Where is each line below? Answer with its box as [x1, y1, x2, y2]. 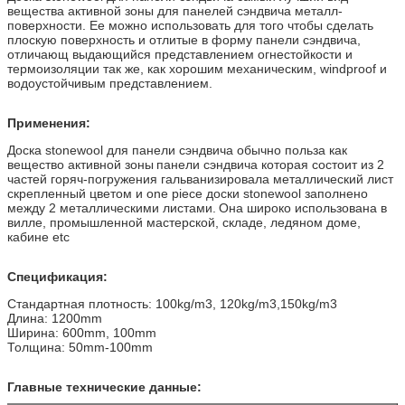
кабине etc [7, 229, 70, 244]
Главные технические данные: [7, 379, 202, 394]
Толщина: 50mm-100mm [7, 339, 153, 354]
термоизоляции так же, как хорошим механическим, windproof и [7, 61, 387, 76]
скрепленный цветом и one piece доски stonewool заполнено [7, 185, 368, 201]
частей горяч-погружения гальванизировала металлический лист [7, 171, 393, 186]
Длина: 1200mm [7, 310, 102, 325]
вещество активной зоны [7, 156, 154, 172]
